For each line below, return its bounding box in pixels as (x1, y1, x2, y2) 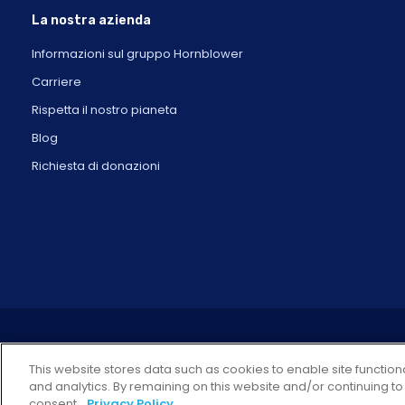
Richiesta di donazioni (32, 156, 160, 174)
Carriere (32, 72, 81, 90)
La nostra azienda (32, 12, 151, 28)
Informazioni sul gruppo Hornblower (32, 44, 243, 62)
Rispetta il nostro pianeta (32, 100, 177, 118)
